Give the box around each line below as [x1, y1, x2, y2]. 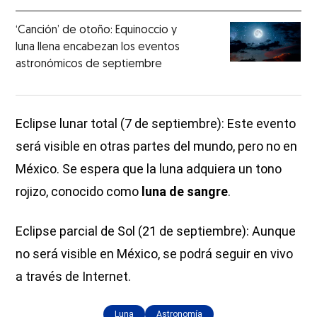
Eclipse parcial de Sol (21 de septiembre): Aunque [16, 223, 296, 238]
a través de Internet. [16, 268, 132, 284]
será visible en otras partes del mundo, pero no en [16, 138, 298, 154]
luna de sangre [142, 183, 229, 199]
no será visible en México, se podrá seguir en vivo [16, 246, 294, 261]
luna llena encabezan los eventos [16, 41, 180, 53]
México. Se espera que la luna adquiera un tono [16, 161, 282, 176]
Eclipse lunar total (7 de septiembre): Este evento [16, 115, 296, 131]
